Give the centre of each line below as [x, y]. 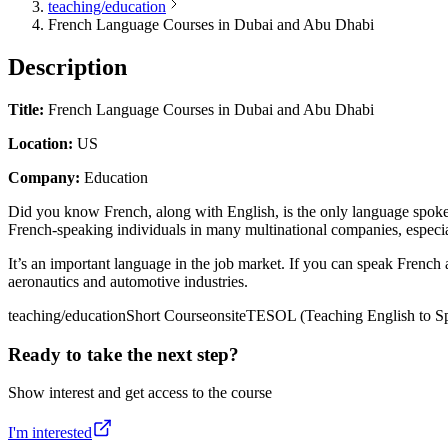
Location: [40, 143]
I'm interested [50, 433]
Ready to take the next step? [123, 354]
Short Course [167, 315]
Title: [26, 109]
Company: [44, 177]
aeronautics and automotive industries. [128, 281]
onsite [227, 315]
